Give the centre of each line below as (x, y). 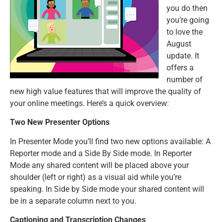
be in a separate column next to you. (73, 201)
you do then (187, 8)
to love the (185, 32)
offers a (180, 68)
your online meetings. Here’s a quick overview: (89, 103)
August (179, 44)
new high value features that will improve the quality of (106, 91)
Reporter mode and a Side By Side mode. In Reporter (101, 153)
